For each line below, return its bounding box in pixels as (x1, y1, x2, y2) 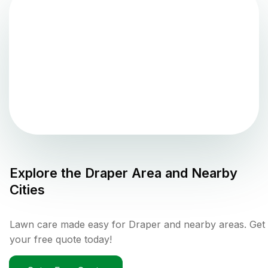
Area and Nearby (128, 165, 237, 181)
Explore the (10, 165, 85, 181)
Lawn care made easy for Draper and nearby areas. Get (10, 218, 265, 230)
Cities (10, 181, 45, 197)
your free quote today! (10, 233, 112, 245)
